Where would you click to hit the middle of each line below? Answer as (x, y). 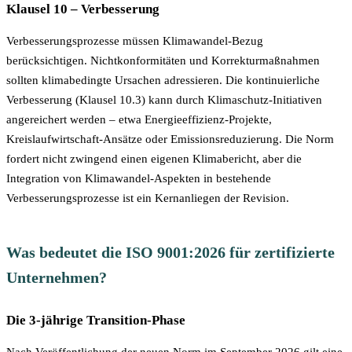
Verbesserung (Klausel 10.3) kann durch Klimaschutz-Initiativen (164, 99)
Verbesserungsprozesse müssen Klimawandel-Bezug (135, 40)
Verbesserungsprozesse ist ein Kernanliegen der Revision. (148, 198)
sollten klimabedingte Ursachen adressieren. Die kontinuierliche (163, 80)
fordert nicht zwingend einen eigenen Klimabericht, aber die (154, 158)
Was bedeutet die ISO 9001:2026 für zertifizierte (170, 252)
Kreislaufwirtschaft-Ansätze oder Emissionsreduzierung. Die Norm (170, 139)
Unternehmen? (57, 277)
